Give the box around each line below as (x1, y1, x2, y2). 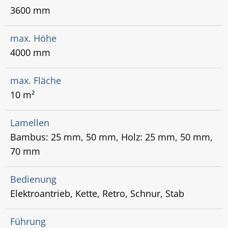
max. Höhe (10, 32, 56, 44)
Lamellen (10, 116, 49, 129)
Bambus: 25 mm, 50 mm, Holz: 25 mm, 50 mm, (10, 130, 213, 143)
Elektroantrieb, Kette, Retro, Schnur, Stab (10, 187, 184, 199)
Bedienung (10, 173, 56, 185)
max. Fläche (10, 74, 61, 87)
